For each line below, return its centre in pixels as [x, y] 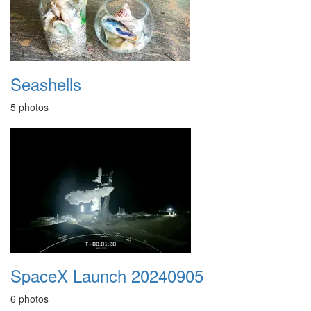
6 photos [30, 299]
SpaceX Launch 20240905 [107, 275]
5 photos [30, 107]
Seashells [46, 84]
